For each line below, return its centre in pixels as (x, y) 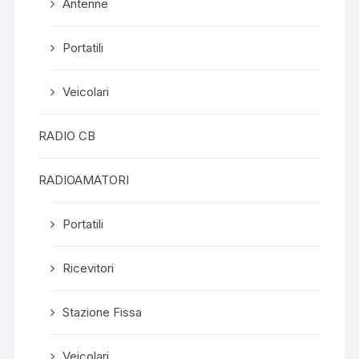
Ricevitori (89, 268)
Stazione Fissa (103, 312)
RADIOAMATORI (84, 179)
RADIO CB (67, 135)
